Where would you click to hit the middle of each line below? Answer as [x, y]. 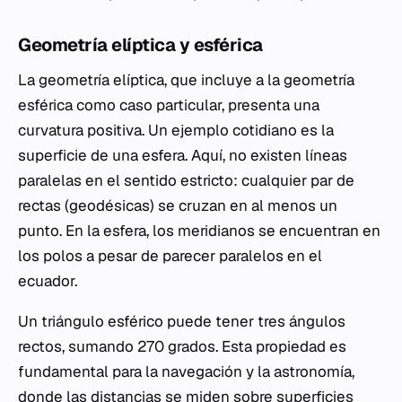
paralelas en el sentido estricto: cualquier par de [186, 180]
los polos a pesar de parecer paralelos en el [170, 255]
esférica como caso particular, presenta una [169, 105]
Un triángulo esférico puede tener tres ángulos [182, 321]
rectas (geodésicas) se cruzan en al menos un [178, 205]
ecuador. [48, 280]
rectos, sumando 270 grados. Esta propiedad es [182, 346]
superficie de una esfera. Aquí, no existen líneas [183, 155]
